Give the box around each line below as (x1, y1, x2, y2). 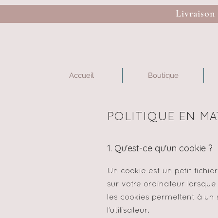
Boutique (147, 71, 179, 80)
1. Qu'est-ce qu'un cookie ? (107, 143, 213, 154)
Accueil (69, 71, 94, 80)
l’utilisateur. (107, 207, 149, 214)
